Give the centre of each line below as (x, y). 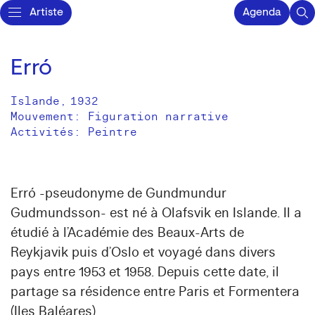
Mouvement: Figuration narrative (120, 117)
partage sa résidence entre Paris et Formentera (155, 292)
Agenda (262, 13)
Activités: (49, 132)
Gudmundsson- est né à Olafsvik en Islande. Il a (156, 213)
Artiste (46, 13)
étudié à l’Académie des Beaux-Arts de (127, 233)
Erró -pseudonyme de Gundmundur (118, 193)
